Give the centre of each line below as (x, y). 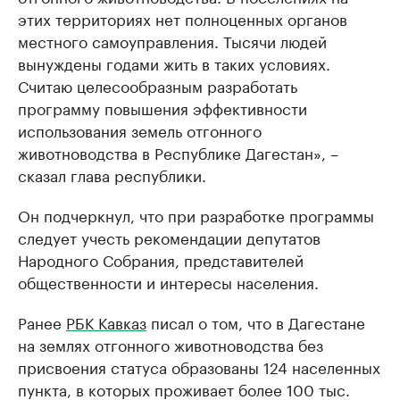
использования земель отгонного (140, 129)
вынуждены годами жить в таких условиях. (174, 62)
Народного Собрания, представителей (161, 259)
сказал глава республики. (112, 174)
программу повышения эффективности (162, 107)
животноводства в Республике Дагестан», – (178, 152)
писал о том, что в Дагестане (256, 321)
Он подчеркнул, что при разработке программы (196, 214)
